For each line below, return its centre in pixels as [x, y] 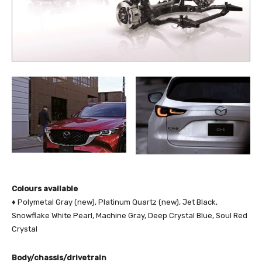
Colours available [45, 189]
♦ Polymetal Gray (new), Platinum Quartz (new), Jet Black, [115, 202]
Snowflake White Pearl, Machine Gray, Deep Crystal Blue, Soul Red [130, 216]
